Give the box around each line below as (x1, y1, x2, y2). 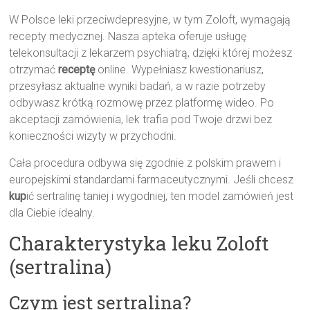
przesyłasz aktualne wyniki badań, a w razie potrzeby (9, 80, 266, 93)
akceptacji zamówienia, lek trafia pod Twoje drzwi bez (9, 113, 273, 127)
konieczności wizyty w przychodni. (9, 129, 177, 143)
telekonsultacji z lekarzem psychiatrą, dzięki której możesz (9, 46, 293, 60)
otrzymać (9, 63, 59, 77)
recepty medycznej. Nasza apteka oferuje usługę (9, 30, 247, 44)
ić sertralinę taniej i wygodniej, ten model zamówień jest (26, 190, 294, 203)
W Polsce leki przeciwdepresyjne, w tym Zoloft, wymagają (9, 13, 291, 27)
